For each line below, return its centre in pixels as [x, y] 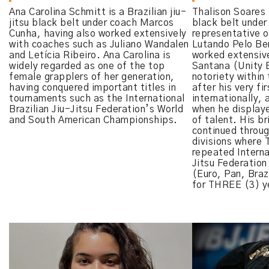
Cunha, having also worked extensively [98, 34]
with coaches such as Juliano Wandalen [99, 44]
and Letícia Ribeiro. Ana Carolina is [90, 55]
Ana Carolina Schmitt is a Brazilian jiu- [98, 12]
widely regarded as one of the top [87, 66]
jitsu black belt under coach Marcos [92, 23]
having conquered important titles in [92, 88]
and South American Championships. [93, 120]
